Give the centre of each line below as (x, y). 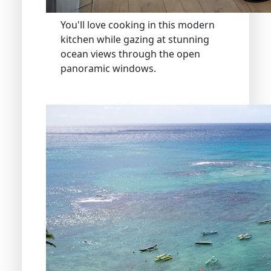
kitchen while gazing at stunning (135, 39)
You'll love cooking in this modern (138, 24)
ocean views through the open (130, 54)
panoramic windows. (108, 68)
